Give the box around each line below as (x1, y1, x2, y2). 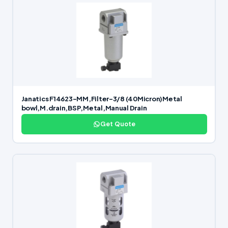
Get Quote (100, 120, 135, 129)
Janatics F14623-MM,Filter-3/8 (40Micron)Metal (21, 95, 182, 103)
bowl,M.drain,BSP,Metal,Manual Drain (21, 104, 147, 112)
